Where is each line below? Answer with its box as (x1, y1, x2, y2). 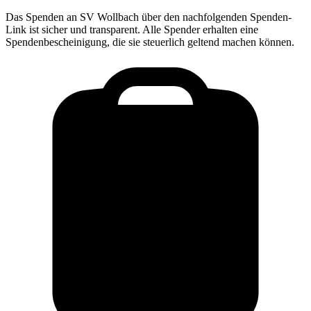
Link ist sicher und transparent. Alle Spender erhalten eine (6, 24, 258, 36)
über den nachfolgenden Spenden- (139, 11, 292, 24)
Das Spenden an (6, 11, 80, 24)
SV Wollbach (80, 11, 139, 24)
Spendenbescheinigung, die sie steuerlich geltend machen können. (6, 36, 294, 49)
